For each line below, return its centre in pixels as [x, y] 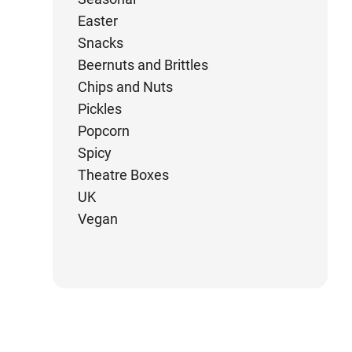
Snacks [101, 43]
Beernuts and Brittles [143, 65]
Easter [98, 21]
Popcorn [104, 131]
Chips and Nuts [126, 87]
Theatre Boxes [124, 175]
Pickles [100, 109]
